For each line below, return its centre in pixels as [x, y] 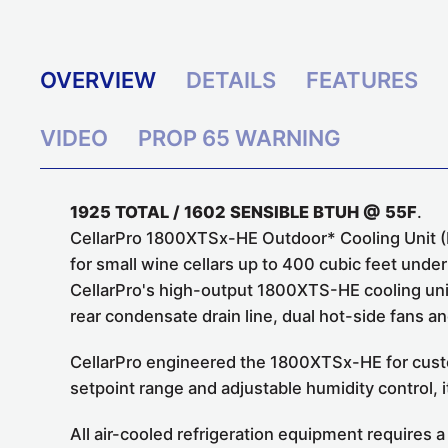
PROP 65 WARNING [239, 138]
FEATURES [362, 80]
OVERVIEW [98, 80]
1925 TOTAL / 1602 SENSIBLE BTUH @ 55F [243, 212]
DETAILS [231, 80]
